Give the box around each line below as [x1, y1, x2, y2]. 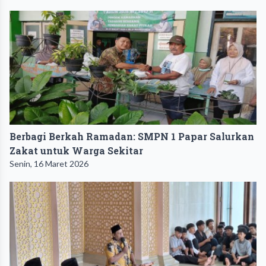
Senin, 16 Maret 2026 [9, 158, 88, 169]
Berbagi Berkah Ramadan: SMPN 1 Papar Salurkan [9, 129, 254, 142]
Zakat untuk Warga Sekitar [9, 144, 143, 157]
